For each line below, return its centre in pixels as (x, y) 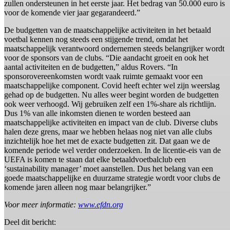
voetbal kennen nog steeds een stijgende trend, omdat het (96, 40)
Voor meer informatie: (41, 205)
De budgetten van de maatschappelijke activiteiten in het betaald (108, 30)
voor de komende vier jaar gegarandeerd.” (72, 13)
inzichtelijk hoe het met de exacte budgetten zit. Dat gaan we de (107, 141)
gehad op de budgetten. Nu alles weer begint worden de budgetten (111, 95)
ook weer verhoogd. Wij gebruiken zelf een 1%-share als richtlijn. (110, 104)
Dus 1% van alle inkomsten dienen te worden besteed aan (97, 113)
